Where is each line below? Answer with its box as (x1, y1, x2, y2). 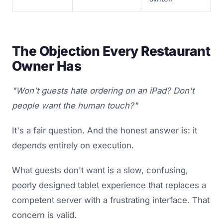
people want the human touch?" (12, 100, 138, 111)
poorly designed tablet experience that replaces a (12, 180, 206, 190)
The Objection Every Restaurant (12, 42, 211, 59)
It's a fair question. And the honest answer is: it (12, 125, 197, 135)
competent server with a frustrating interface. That (12, 195, 210, 205)
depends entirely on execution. (12, 140, 134, 150)
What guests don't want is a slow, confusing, (12, 165, 188, 175)
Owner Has (12, 57, 82, 74)
